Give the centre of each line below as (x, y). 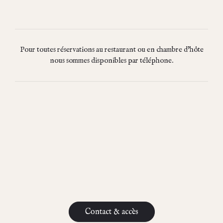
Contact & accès (111, 212)
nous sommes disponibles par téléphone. (111, 60)
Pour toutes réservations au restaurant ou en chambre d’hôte (111, 49)
